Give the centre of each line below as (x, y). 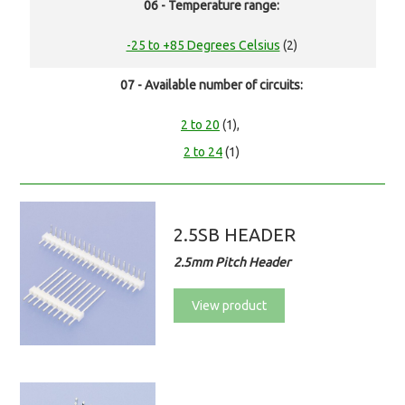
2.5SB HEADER (235, 235)
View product (230, 306)
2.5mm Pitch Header (232, 263)
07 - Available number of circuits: (212, 85)
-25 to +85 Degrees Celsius (203, 46)
